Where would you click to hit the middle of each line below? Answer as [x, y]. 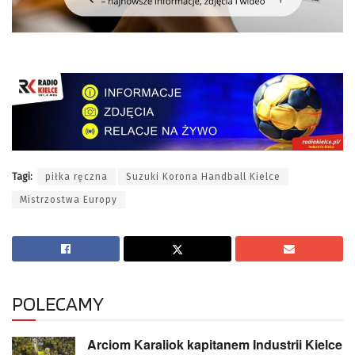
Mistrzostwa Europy [69, 199]
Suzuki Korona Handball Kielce [203, 176]
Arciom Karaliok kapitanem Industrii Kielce [215, 344]
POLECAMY [58, 303]
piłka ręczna [76, 176]
